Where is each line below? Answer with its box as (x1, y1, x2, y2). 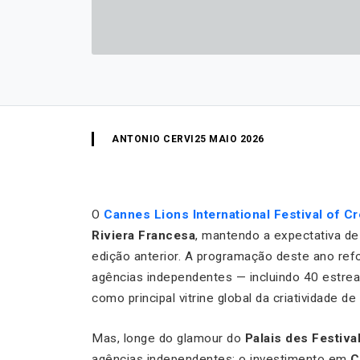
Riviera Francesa (92, 227, 195, 243)
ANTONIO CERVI (112, 133, 194, 145)
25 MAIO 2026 (194, 133, 264, 145)
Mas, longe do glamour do (92, 330, 245, 346)
